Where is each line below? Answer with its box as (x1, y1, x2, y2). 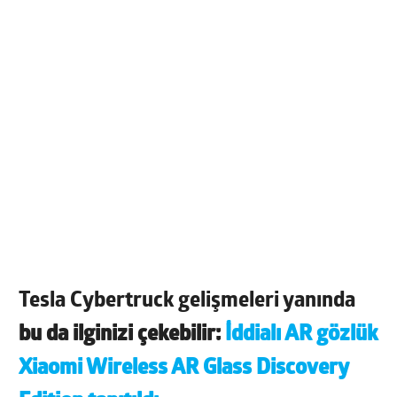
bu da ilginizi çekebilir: (19, 324, 226, 346)
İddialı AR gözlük (225, 324, 378, 346)
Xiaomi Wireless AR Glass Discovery (19, 358, 350, 380)
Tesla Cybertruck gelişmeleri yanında (19, 291, 356, 313)
